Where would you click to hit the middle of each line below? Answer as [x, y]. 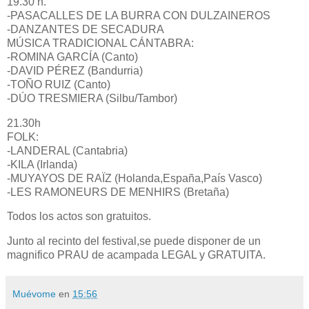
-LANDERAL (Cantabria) [67, 150]
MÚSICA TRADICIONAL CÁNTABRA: [100, 43]
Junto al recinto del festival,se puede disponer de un [134, 241]
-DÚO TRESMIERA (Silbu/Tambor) [92, 98]
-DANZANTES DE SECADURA [86, 29]
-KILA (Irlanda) [42, 164]
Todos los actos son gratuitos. [79, 217]
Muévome [34, 294]
